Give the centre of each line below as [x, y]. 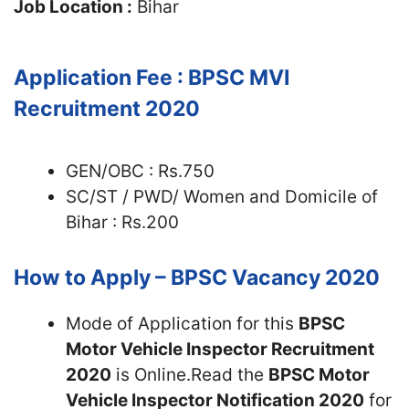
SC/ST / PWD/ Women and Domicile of [222, 197]
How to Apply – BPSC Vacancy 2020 [197, 277]
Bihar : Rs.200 [122, 222]
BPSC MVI [239, 78]
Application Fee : [101, 78]
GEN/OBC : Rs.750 [140, 171]
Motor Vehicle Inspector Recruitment [220, 349]
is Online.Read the [190, 374]
